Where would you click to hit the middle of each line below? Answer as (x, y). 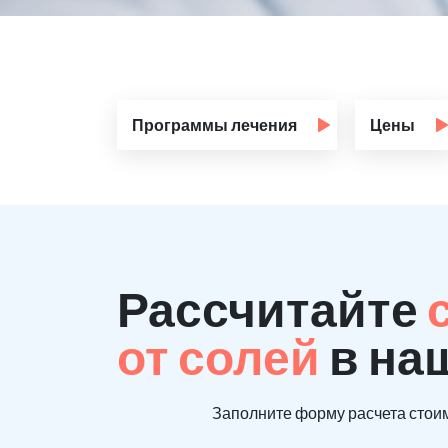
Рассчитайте (272, 309)
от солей (223, 357)
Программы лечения (214, 125)
